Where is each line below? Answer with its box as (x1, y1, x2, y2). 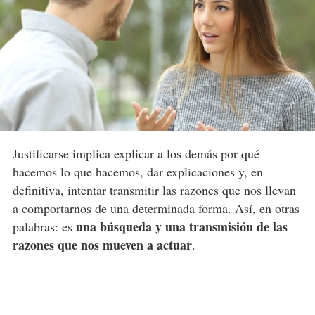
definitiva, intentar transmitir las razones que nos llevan (12, 181, 296, 199)
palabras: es (12, 218, 76, 236)
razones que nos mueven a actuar (12, 236, 192, 255)
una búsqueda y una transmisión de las (75, 217, 288, 236)
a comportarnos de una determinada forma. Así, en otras (12, 200, 300, 217)
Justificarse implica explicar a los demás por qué (12, 145, 259, 162)
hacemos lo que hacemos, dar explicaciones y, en (12, 163, 263, 181)
